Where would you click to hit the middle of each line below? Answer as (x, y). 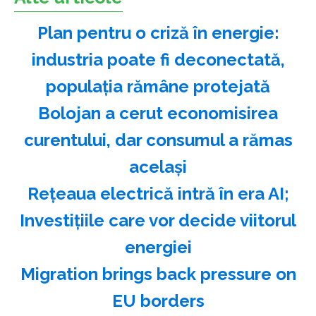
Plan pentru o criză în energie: (158, 32)
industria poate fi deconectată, (158, 59)
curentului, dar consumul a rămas (158, 140)
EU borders (158, 300)
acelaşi (158, 166)
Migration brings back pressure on (158, 274)
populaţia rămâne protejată (158, 86)
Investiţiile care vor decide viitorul (158, 220)
